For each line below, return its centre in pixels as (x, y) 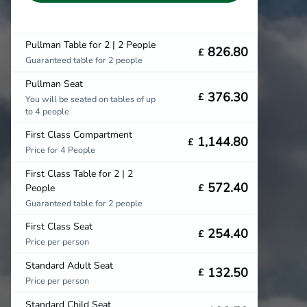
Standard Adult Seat (69, 265)
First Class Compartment (79, 135)
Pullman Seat (54, 84)
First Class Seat (59, 226)
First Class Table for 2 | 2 (79, 173)
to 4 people (47, 111)
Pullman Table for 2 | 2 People (90, 45)
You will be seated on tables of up (90, 99)
